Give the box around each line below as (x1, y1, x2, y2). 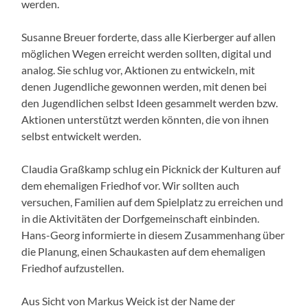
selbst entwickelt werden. (21, 129, 142, 142)
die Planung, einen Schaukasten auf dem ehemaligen (21, 244, 266, 258)
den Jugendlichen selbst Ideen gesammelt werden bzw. (21, 96, 278, 109)
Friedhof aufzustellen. (21, 261, 124, 274)
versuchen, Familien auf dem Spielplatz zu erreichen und (21, 195, 284, 208)
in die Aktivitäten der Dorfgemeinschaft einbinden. (21, 211, 260, 225)
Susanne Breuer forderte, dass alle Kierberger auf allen (21, 30, 276, 43)
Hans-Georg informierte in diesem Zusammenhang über (21, 228, 285, 241)
